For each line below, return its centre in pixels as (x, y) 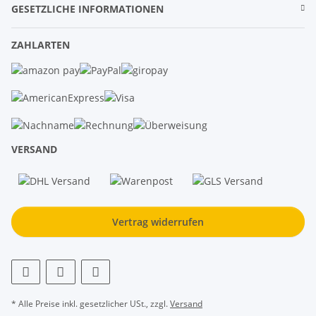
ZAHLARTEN (41, 44)
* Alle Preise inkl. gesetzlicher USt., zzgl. (91, 303)
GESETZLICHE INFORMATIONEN (87, 8)
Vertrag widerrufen (158, 221)
